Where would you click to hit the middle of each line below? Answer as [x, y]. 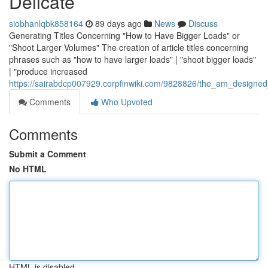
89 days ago [118, 23]
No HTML [28, 169]
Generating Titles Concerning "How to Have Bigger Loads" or [124, 35]
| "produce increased [48, 71]
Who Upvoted [126, 102]
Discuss [203, 23]
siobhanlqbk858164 [46, 23]
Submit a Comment [48, 154]
